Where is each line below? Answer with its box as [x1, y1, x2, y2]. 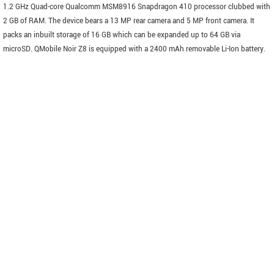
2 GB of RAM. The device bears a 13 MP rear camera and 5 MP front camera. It [3, 16, 254, 26]
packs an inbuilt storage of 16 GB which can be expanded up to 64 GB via [3, 30, 240, 40]
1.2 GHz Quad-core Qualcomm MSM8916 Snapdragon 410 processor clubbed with [3, 2, 270, 12]
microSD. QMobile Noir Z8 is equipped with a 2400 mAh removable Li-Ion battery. [3, 44, 265, 54]
